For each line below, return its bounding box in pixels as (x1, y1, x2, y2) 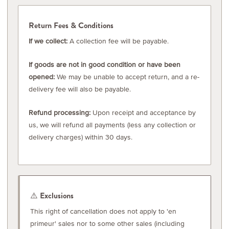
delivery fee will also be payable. (29, 83, 131, 94)
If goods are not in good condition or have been (29, 59, 180, 70)
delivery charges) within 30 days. (29, 131, 132, 142)
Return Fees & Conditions (29, 19, 113, 31)
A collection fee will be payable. (67, 35, 169, 46)
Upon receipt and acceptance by (90, 107, 196, 118)
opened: (29, 71, 55, 82)
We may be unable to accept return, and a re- (55, 71, 199, 82)
